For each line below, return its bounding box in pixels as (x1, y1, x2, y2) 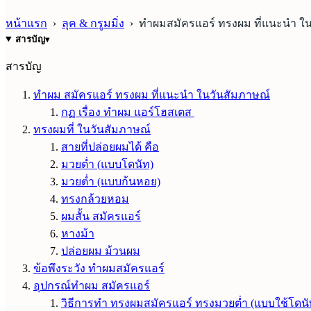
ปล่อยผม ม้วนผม (61, 244, 140, 257)
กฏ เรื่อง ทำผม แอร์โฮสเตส (61, 106, 194, 118)
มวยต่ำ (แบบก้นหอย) (61, 175, 160, 187)
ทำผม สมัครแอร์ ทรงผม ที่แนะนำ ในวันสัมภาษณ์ (33, 88, 270, 101)
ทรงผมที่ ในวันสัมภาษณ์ (33, 123, 151, 135)
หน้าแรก (6, 17, 47, 29)
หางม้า (61, 227, 94, 239)
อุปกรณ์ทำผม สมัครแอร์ (33, 279, 150, 292)
